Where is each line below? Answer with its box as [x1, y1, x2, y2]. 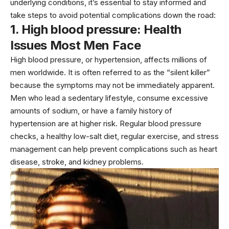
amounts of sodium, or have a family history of [10, 105, 172, 116]
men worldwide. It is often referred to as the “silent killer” [10, 67, 210, 77]
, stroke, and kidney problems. [38, 156, 144, 167]
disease [10, 156, 38, 167]
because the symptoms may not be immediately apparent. [10, 80, 215, 90]
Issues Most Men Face [10, 37, 141, 53]
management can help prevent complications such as [10, 144, 199, 154]
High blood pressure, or [10, 54, 95, 64]
